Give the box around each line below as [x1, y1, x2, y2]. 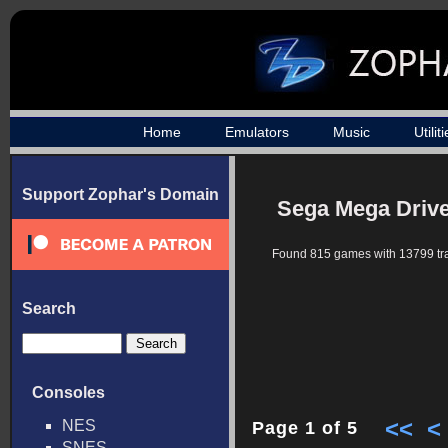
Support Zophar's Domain [22, 186, 219, 203]
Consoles [32, 384, 105, 401]
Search [22, 300, 76, 317]
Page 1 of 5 [252, 418, 358, 438]
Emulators [224, 124, 289, 140]
